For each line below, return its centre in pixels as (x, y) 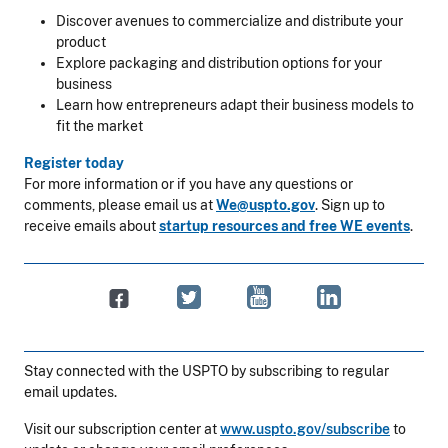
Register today (74, 162)
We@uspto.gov (265, 204)
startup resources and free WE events (284, 225)
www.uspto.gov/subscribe (305, 429)
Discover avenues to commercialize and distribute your (229, 20)
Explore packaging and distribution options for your (219, 62)
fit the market (99, 125)
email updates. (70, 392)
